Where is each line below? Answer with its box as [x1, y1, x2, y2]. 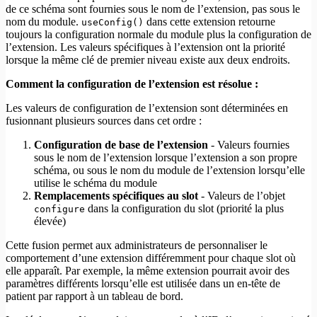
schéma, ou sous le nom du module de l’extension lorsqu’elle [34, 164, 305, 177]
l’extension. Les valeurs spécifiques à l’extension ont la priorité [6, 41, 285, 54]
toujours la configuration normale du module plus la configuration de [6, 28, 311, 41]
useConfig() [81, 17, 144, 28]
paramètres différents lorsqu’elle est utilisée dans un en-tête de [6, 277, 280, 290]
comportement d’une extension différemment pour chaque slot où [6, 252, 296, 265]
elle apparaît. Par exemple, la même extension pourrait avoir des [6, 265, 289, 277]
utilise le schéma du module [34, 177, 157, 190]
